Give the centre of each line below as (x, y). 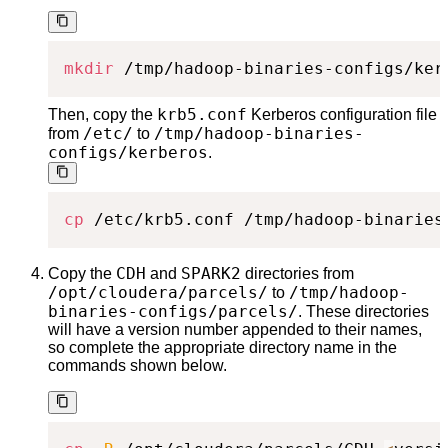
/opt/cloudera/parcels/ (158, 293)
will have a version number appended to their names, (235, 330)
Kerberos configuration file (342, 115)
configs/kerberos (128, 153)
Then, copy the (102, 115)
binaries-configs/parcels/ (173, 312)
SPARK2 (211, 274)
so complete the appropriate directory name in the (222, 348)
